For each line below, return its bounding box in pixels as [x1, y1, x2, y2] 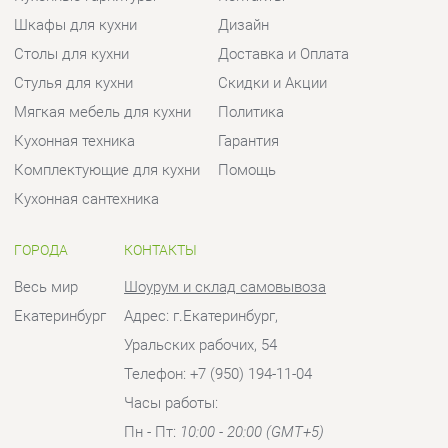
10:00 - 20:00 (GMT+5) [172, 261, 312, 280]
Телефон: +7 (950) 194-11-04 [119, 206, 300, 224]
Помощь [209, 10, 265, 28]
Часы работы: [119, 233, 210, 252]
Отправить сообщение [119, 289, 265, 307]
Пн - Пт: [119, 261, 173, 280]
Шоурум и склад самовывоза [119, 122, 313, 140]
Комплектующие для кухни [13, 10, 192, 28]
